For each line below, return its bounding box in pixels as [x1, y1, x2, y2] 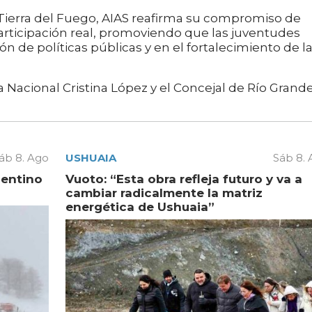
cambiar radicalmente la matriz [65, 186, 263, 201]
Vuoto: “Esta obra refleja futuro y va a [65, 172, 302, 187]
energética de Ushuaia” [65, 200, 214, 214]
